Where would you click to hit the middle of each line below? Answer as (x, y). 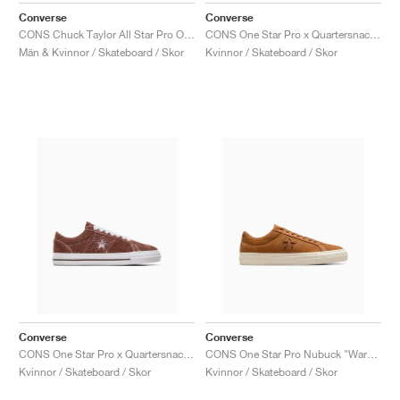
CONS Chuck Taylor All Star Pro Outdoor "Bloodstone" (189, 34)
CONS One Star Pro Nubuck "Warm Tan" (372, 354)
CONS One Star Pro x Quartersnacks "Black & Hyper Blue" (375, 34)
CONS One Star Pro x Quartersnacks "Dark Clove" (188, 354)
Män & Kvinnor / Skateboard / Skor (101, 52)
